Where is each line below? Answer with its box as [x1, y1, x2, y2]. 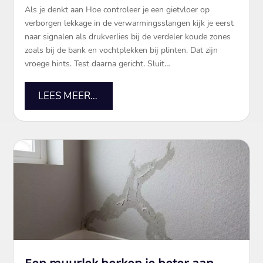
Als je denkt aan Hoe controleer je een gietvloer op [25, 4, 210, 16]
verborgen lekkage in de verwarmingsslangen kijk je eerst [25, 18, 234, 29]
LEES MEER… [38, 89, 97, 103]
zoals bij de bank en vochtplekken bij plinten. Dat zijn [25, 45, 218, 56]
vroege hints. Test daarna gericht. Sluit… [25, 58, 171, 70]
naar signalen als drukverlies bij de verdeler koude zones [25, 31, 231, 43]
